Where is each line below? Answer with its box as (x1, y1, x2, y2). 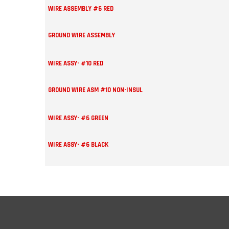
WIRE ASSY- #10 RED (48, 59, 104, 68)
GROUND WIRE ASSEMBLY (48, 31, 116, 40)
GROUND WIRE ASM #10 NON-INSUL (48, 86, 143, 95)
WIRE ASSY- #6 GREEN (48, 114, 109, 123)
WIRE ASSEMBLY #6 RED (48, 5, 114, 13)
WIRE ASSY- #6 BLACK (48, 141, 109, 149)
